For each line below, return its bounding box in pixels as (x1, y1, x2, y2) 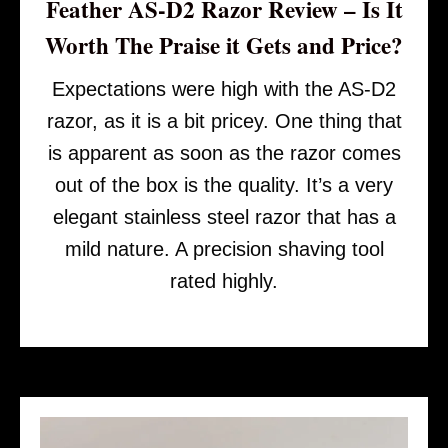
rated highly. (170, 269, 278, 292)
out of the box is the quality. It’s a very (55, 173, 393, 196)
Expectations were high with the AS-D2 (52, 77, 396, 100)
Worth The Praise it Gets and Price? (45, 27, 403, 62)
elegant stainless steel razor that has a (52, 205, 396, 228)
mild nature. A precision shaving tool (64, 237, 384, 260)
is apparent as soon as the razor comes (47, 141, 401, 164)
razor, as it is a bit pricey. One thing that (46, 109, 402, 132)
